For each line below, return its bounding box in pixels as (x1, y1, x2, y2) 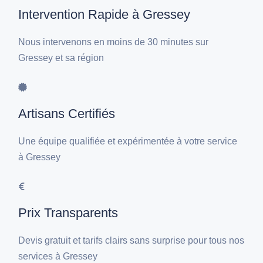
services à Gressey (18, 251, 98, 262)
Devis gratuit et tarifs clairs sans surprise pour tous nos (18, 235, 245, 246)
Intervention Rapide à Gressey (18, 7, 191, 22)
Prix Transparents (18, 205, 119, 221)
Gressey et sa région (18, 53, 104, 63)
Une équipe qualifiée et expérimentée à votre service (18, 136, 238, 147)
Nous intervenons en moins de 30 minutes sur (18, 37, 209, 48)
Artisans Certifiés (18, 106, 116, 122)
